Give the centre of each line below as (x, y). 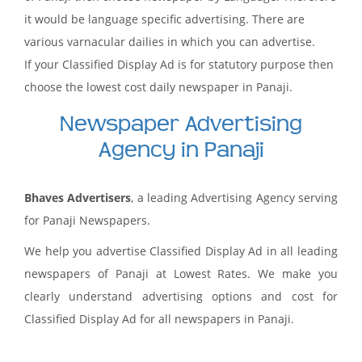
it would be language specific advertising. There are (164, 19)
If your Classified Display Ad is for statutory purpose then (179, 64)
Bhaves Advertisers (78, 198)
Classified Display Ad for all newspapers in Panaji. (159, 319)
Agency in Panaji (181, 149)
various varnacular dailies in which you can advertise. (170, 42)
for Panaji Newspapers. (87, 220)
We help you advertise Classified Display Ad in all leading (181, 251)
